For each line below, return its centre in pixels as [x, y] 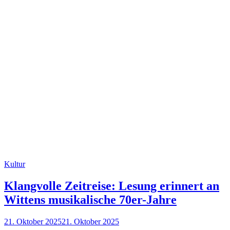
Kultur [15, 164]
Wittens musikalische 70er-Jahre [90, 199]
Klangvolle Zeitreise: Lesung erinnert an [112, 186]
